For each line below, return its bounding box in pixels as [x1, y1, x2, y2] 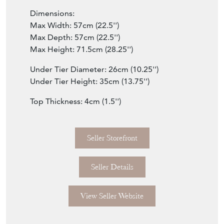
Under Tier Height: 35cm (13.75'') [30, 76, 149, 86]
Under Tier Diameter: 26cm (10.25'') [30, 64, 158, 74]
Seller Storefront [86, 132, 137, 143]
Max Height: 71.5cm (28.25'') [30, 44, 133, 54]
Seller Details [90, 161, 133, 172]
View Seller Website [80, 190, 143, 201]
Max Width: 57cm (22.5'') [30, 20, 119, 30]
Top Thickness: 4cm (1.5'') [30, 96, 121, 106]
